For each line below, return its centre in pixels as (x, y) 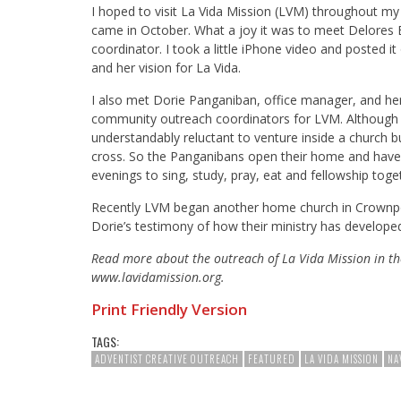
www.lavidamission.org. (158, 277)
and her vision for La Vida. (166, 68)
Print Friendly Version (169, 310)
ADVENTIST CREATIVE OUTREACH (167, 359)
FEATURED (272, 359)
